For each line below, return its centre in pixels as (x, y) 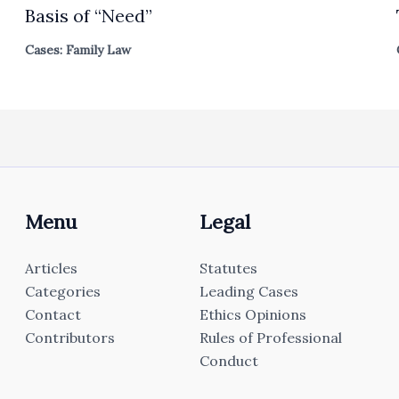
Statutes (228, 269)
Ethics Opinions (252, 315)
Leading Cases (248, 292)
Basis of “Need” (89, 16)
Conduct (228, 361)
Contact (53, 315)
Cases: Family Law (78, 50)
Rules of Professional (270, 338)
